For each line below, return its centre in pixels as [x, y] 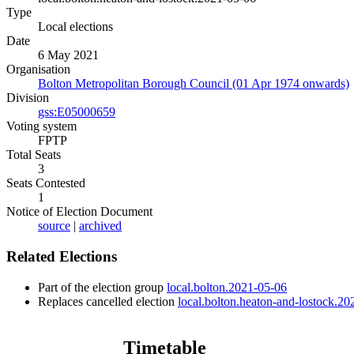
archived [100, 226]
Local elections [75, 27]
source [54, 226]
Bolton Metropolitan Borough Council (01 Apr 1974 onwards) [194, 84]
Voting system [41, 126]
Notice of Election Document [79, 212]
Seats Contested [46, 183]
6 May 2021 [68, 55]
